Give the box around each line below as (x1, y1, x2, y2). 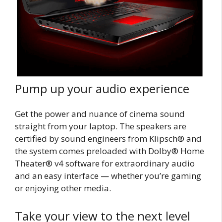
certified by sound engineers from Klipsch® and (15, 133, 202, 145)
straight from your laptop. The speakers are (15, 120, 186, 132)
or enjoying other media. (15, 182, 111, 194)
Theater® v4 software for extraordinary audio (15, 158, 195, 169)
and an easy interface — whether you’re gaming (15, 170, 201, 182)
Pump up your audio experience (15, 80, 189, 97)
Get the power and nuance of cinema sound (15, 108, 185, 120)
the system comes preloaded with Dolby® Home (15, 145, 204, 157)
